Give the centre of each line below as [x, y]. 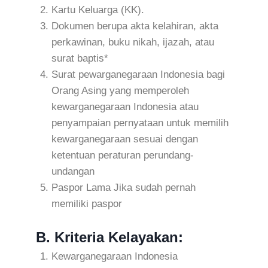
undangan [73, 171]
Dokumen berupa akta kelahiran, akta [135, 26]
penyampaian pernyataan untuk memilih [140, 123]
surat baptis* [80, 58]
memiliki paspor [86, 203]
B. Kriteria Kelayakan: [109, 237]
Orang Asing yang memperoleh [120, 90]
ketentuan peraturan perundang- [122, 155]
